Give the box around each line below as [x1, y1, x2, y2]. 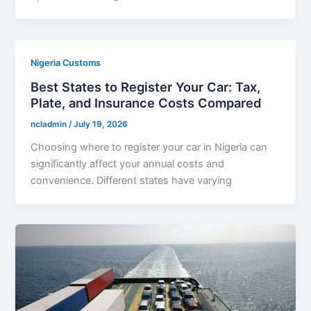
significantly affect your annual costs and [31, 157, 225, 170]
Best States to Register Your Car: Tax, [31, 79, 261, 95]
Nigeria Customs [31, 58, 101, 69]
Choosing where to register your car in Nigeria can [31, 140, 268, 153]
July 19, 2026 [74, 119, 128, 130]
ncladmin [31, 119, 69, 130]
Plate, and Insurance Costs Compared [31, 95, 262, 111]
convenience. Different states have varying [31, 174, 233, 187]
